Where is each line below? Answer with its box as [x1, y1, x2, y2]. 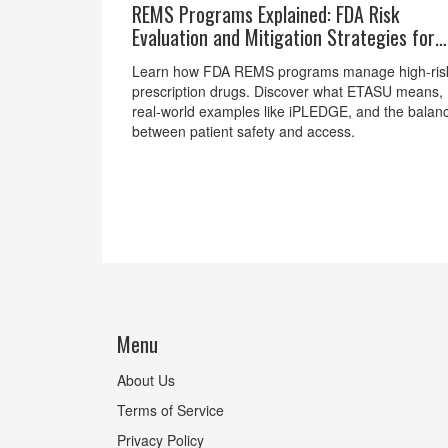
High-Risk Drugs [132, 45, 251, 76]
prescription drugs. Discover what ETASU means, [132, 81, 443, 102]
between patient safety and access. [132, 121, 355, 142]
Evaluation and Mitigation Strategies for [132, 22, 435, 53]
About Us [117, 370, 175, 390]
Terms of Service [117, 400, 224, 420]
